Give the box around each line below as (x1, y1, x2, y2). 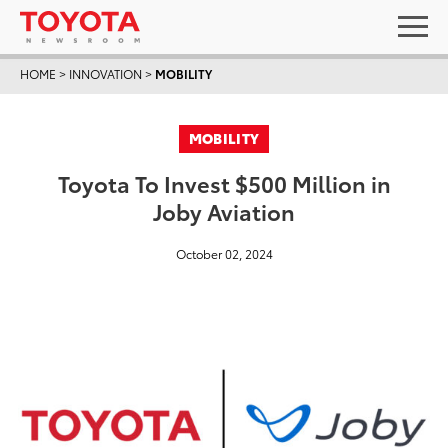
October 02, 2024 (175, 245, 273, 262)
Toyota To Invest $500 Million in (57, 167, 391, 198)
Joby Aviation (153, 195, 295, 226)
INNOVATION (69, 65, 142, 82)
